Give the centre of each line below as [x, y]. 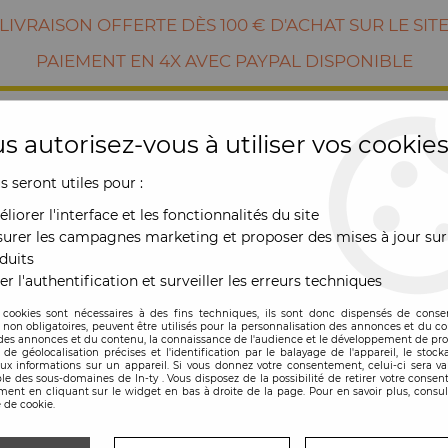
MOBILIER [129, 301]
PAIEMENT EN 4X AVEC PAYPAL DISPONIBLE [224, 61]
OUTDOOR [286, 301]
